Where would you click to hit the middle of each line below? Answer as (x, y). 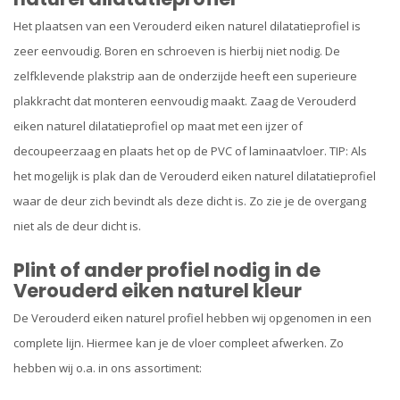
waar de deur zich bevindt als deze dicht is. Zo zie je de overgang (190, 201)
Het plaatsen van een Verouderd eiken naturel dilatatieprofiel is (187, 26)
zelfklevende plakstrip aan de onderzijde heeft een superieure (185, 76)
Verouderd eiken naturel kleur (158, 290)
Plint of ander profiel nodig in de (167, 270)
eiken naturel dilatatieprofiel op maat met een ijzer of (158, 126)
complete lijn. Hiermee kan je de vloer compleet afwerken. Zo (179, 342)
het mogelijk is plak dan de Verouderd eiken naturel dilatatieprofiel (195, 176)
